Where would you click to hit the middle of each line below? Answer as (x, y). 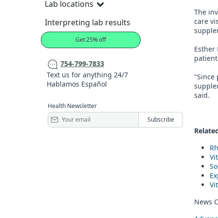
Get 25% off (91, 39)
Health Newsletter (72, 106)
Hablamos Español (77, 84)
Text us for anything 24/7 (87, 74)
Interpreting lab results (88, 22)
